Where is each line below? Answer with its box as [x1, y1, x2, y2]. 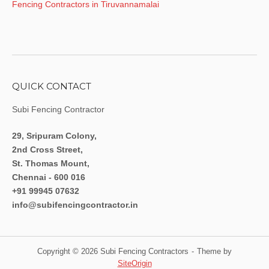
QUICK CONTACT [12, 80, 91, 92]
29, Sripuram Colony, [12, 131, 97, 141]
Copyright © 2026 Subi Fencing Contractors [37, 247, 189, 256]
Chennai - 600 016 [12, 172, 85, 183]
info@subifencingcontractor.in [12, 200, 138, 210]
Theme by [197, 247, 232, 256]
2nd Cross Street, [12, 145, 83, 155]
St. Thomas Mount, [12, 159, 89, 169]
